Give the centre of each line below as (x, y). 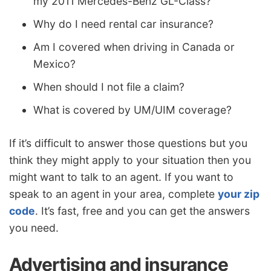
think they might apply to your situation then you (130, 160)
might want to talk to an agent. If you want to (121, 177)
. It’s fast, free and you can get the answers (142, 211)
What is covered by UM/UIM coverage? (132, 109)
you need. (34, 228)
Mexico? (54, 64)
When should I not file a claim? (109, 87)
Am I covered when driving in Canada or (134, 47)
